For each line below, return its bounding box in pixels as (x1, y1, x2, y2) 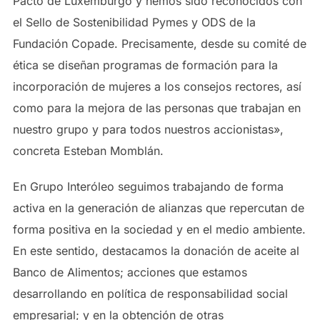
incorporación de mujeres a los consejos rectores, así (12, 79, 301, 94)
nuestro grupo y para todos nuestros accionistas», (12, 122, 284, 136)
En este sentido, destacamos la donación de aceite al (12, 244, 299, 258)
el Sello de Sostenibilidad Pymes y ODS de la (12, 15, 256, 29)
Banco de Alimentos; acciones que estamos (12, 265, 247, 279)
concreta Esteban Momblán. (12, 144, 164, 158)
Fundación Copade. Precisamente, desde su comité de (12, 36, 306, 51)
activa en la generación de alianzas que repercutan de (12, 201, 304, 215)
